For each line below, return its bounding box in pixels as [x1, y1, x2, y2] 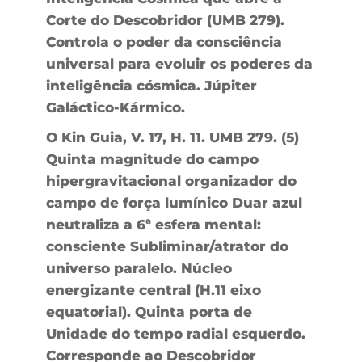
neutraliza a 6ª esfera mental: [45, 216, 261, 233]
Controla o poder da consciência [45, 33, 282, 50]
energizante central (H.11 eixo [45, 281, 261, 298]
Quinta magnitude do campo [45, 150, 259, 167]
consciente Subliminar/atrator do [45, 238, 288, 255]
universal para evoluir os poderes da [45, 55, 313, 72]
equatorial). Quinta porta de [45, 303, 252, 320]
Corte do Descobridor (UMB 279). [45, 11, 284, 28]
